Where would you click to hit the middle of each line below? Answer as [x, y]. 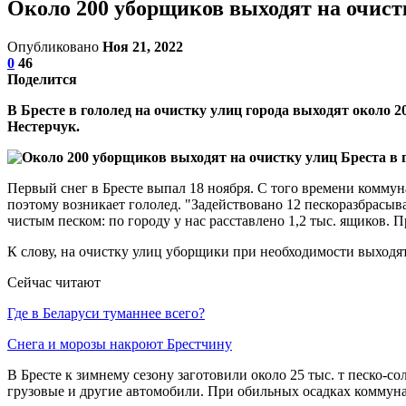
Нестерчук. [43, 126]
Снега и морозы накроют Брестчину [120, 343]
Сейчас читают [54, 282]
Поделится [42, 79]
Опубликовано [55, 46]
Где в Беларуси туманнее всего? [106, 313]
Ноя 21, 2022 [143, 46]
